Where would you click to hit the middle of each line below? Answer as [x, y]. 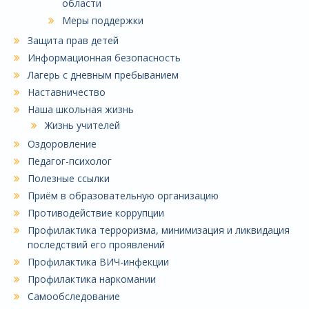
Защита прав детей [73, 41]
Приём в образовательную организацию [123, 196]
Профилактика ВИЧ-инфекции [98, 262]
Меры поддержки [103, 21]
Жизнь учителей [82, 126]
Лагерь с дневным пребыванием [103, 75]
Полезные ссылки [69, 179]
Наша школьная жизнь [81, 110]
